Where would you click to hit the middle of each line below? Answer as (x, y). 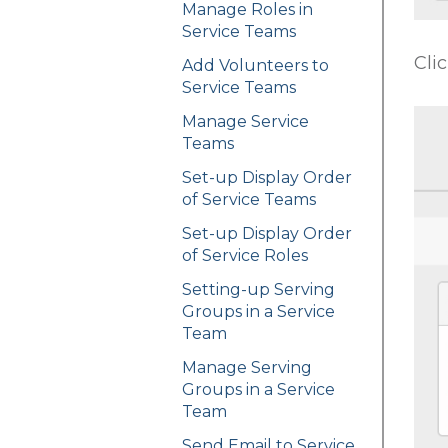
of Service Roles (245, 256)
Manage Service (245, 122)
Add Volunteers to (255, 66)
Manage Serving (247, 368)
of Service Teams (249, 200)
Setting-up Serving (258, 290)
